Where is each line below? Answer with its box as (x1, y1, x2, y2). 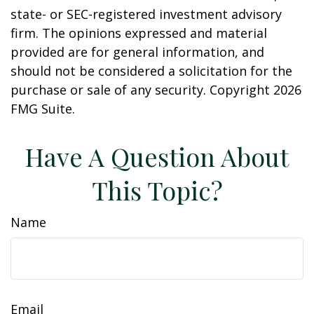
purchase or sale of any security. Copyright (11, 81, 273, 98)
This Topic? (91, 173, 223, 207)
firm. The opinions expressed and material (11, 25, 267, 41)
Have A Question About (25, 139, 289, 173)
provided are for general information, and (11, 43, 264, 60)
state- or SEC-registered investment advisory (11, 6, 282, 22)
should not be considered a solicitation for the (11, 62, 292, 79)
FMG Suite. (11, 100, 75, 117)
